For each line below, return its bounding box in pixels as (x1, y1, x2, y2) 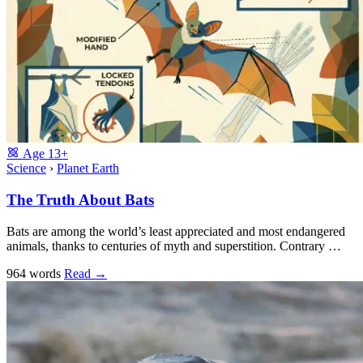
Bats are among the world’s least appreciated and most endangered (6, 224, 345, 238)
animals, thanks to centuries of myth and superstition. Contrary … (6, 238, 341, 253)
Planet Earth (57, 161, 119, 176)
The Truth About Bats (6, 190, 154, 208)
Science (6, 161, 46, 176)
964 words (6, 266, 64, 280)
